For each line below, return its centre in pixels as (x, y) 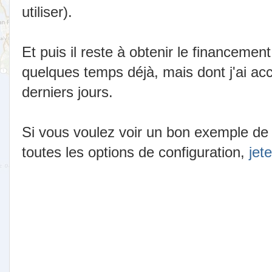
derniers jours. (67, 92)
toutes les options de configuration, (135, 152)
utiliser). (47, 12)
